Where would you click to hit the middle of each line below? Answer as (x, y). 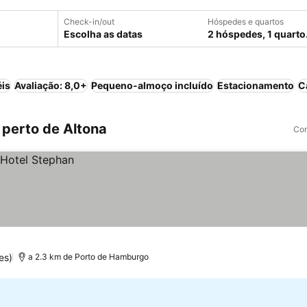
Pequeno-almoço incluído (152, 85)
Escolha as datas (103, 34)
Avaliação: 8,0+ (51, 85)
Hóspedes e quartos (246, 22)
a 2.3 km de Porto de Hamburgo (89, 257)
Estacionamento (256, 85)
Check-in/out (89, 22)
